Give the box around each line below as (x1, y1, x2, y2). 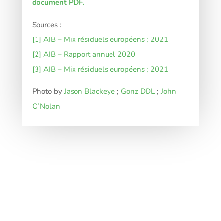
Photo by (32, 86, 64, 96)
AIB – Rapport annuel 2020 (43, 49, 135, 59)
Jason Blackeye (64, 86, 115, 96)
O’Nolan (32, 101, 60, 111)
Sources (32, 19, 58, 30)
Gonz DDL (120, 86, 155, 96)
